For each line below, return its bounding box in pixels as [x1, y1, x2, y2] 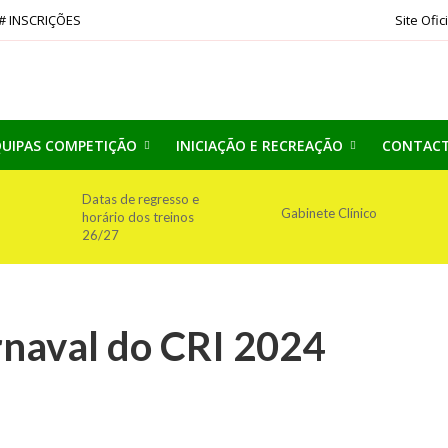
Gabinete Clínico [280, 205, 377, 221]
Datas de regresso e [81, 191, 199, 207]
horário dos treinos [81, 209, 194, 225]
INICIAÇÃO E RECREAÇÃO [175, 136, 343, 155]
